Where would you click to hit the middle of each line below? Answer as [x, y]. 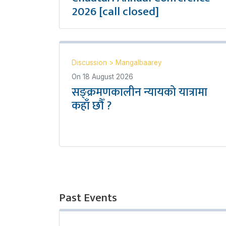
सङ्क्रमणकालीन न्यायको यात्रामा [139, 92]
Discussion [90, 62]
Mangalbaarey [139, 62]
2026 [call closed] [115, 11]
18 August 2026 [108, 76]
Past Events [88, 197]
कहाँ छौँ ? [92, 106]
